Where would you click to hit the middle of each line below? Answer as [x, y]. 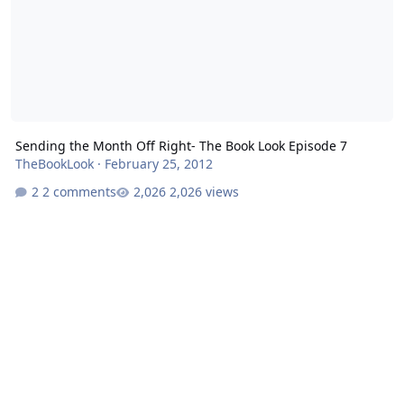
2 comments [79, 192]
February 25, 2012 [158, 163]
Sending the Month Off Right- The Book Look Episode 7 [181, 145]
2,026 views [204, 192]
